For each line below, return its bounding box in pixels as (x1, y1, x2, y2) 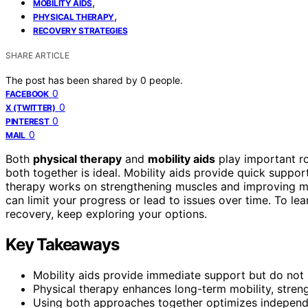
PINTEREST (5, 115, 49, 126)
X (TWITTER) (5, 102, 56, 113)
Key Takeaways (5, 234, 119, 254)
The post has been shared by (5, 74, 140, 86)
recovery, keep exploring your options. (5, 206, 207, 221)
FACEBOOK (5, 88, 49, 99)
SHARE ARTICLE (5, 49, 69, 60)
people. (149, 74, 183, 86)
